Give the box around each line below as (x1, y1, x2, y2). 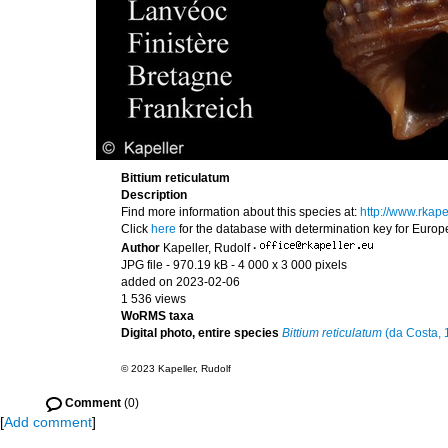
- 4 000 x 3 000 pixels (231, 258, 347, 272)
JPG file (121, 258, 163, 272)
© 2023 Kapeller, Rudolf (121, 363, 231, 374)
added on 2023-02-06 (121, 275, 240, 289)
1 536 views (121, 292, 186, 306)
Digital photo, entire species (121, 326, 279, 340)
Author (121, 241, 163, 255)
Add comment (4, 414, 92, 430)
